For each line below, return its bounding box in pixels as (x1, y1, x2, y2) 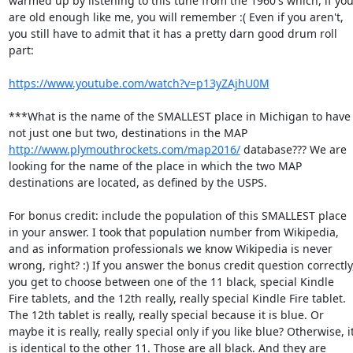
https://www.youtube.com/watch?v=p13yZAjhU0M (8, 76, 269, 91)
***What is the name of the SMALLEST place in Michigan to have (8, 109, 351, 124)
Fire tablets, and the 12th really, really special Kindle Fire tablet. (8, 291, 346, 306)
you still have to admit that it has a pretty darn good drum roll (8, 26, 337, 41)
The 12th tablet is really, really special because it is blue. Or (8, 307, 324, 322)
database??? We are (240, 142, 347, 157)
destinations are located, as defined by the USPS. (8, 175, 270, 190)
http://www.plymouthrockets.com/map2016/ (8, 142, 240, 157)
